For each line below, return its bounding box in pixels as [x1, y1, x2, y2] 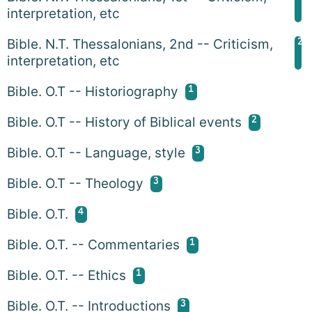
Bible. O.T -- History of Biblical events [7, 114, 242, 130]
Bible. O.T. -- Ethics [7, 267, 126, 283]
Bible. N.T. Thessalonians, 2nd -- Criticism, [7, 36, 273, 52]
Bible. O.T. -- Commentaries [7, 236, 180, 253]
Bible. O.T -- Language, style [7, 144, 185, 161]
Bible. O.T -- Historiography [7, 83, 178, 100]
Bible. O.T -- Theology [7, 175, 143, 192]
